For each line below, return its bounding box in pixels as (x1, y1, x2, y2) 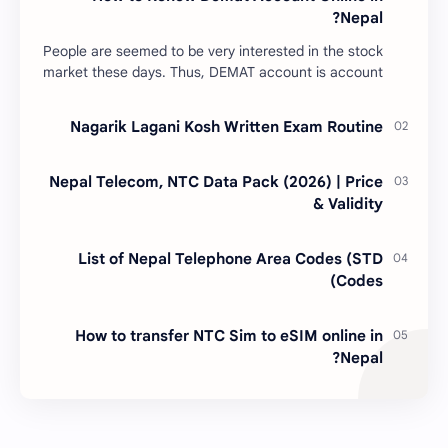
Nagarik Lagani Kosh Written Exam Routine (70, 117, 383, 137)
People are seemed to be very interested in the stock (43, 42, 383, 61)
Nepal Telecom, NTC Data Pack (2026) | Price (49, 172, 383, 192)
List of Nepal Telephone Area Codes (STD (78, 249, 383, 269)
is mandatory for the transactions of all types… (95, 84, 383, 103)
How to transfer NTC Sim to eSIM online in (75, 326, 383, 346)
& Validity (313, 194, 383, 214)
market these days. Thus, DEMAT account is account (43, 63, 383, 82)
